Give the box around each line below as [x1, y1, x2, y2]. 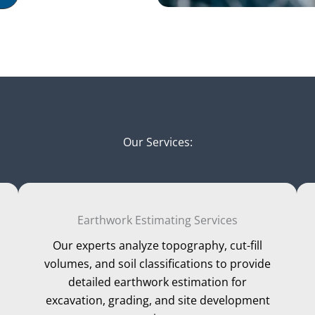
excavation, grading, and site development [45, 292, 270, 308]
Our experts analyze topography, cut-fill [53, 237, 262, 253]
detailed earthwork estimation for [68, 274, 247, 290]
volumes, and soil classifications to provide [44, 255, 271, 271]
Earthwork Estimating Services [77, 212, 238, 228]
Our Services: [122, 134, 193, 150]
